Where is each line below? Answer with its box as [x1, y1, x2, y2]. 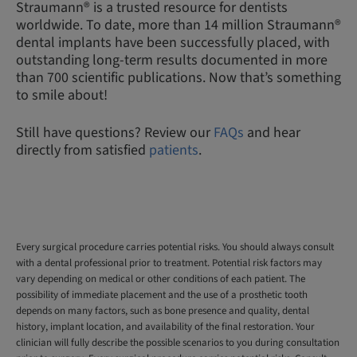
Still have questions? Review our [16, 123, 214, 143]
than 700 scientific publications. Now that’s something [16, 68, 341, 88]
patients [149, 140, 198, 160]
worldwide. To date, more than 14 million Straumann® [16, 15, 341, 35]
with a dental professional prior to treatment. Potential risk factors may [16, 256, 322, 270]
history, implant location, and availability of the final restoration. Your [16, 320, 315, 334]
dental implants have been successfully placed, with [16, 33, 330, 53]
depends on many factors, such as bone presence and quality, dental [16, 304, 309, 318]
